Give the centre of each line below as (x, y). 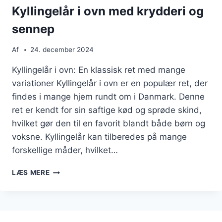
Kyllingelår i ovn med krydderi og (108, 11)
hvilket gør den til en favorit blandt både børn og (109, 124)
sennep (33, 29)
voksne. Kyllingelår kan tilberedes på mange (99, 137)
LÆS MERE (31, 173)
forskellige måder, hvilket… (65, 150)
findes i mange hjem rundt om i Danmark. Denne (108, 97)
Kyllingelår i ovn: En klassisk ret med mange (99, 70)
